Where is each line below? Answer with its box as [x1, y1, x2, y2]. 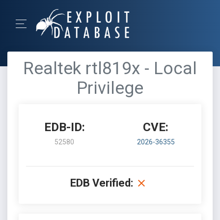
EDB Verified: [70, 177, 133, 189]
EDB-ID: [44, 120, 85, 134]
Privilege [77, 78, 143, 98]
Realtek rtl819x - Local [23, 58, 197, 79]
